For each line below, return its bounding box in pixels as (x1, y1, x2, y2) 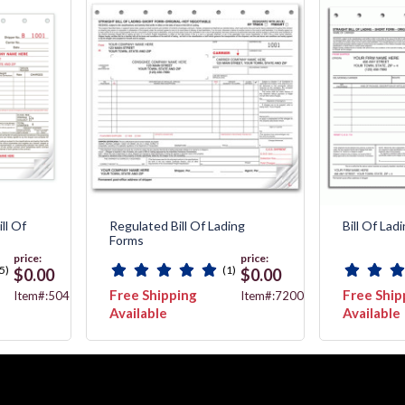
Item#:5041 (14, 287, 78, 303)
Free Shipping (109, 286, 198, 303)
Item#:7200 (240, 287, 305, 303)
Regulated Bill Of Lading (109, 217, 246, 233)
